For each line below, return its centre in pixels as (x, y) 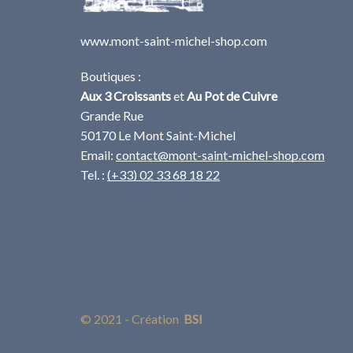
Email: (98, 155)
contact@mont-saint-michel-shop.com (220, 155)
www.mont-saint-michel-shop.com (174, 41)
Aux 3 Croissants (126, 96)
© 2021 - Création (132, 319)
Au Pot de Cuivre (232, 96)
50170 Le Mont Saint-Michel (158, 136)
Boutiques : (111, 76)
